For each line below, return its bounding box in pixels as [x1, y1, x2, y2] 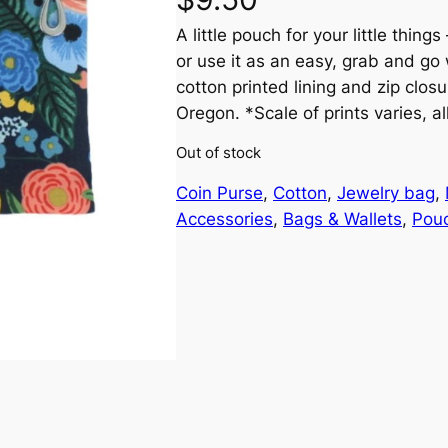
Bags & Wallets [283, 208, 402, 229]
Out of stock [176, 143, 261, 163]
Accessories [176, 208, 273, 229]
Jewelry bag [337, 182, 435, 203]
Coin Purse [176, 182, 263, 203]
